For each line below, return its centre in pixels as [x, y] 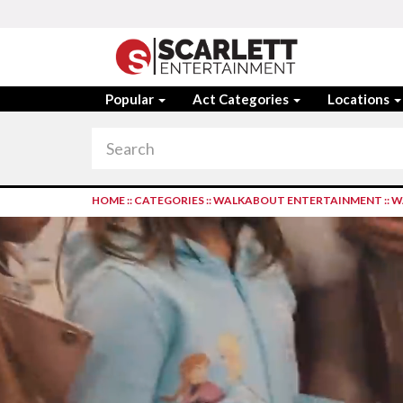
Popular [131, 99]
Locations [360, 99]
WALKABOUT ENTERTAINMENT [298, 200]
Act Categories [242, 99]
